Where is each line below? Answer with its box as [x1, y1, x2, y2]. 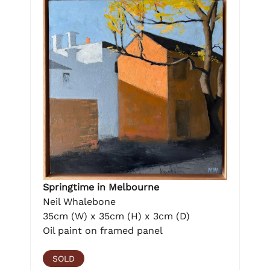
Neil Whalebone [43, 195, 116, 207]
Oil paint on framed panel [43, 224, 163, 236]
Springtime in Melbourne [43, 181, 159, 193]
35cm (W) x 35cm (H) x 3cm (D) [43, 210, 190, 222]
